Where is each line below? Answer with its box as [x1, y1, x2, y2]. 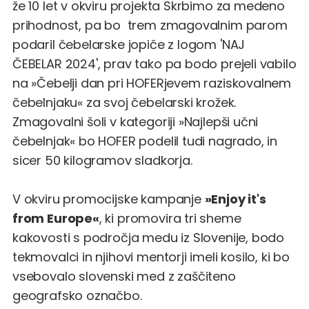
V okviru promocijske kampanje [12, 190, 205, 208]
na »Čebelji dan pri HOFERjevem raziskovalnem [12, 74, 292, 92]
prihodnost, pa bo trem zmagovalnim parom [12, 17, 288, 34]
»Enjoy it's [204, 190, 266, 208]
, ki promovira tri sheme [99, 210, 241, 227]
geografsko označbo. [12, 287, 142, 304]
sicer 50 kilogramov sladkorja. [12, 152, 192, 169]
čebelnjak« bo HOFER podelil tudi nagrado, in [12, 132, 278, 150]
